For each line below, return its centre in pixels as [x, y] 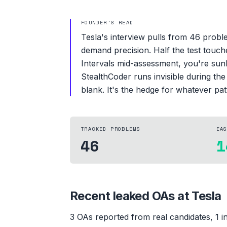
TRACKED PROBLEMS [111, 129]
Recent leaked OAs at [131, 196]
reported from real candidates [152, 217]
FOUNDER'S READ [107, 22]
